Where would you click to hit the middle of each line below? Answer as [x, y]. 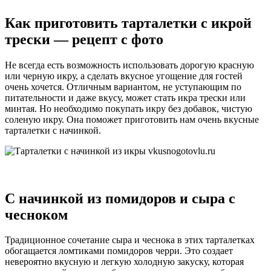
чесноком [36, 214]
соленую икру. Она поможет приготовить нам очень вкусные [132, 119]
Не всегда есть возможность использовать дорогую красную [129, 65]
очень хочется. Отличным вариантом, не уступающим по [123, 87]
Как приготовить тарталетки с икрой [128, 23]
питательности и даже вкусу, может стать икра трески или [125, 97]
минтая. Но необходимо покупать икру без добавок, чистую [129, 108]
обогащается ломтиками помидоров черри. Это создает [119, 251]
